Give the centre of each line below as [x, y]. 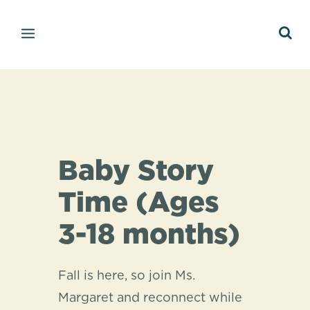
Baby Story [136, 172]
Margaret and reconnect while [150, 298]
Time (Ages [139, 203]
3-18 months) [149, 235]
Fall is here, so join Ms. [127, 276]
